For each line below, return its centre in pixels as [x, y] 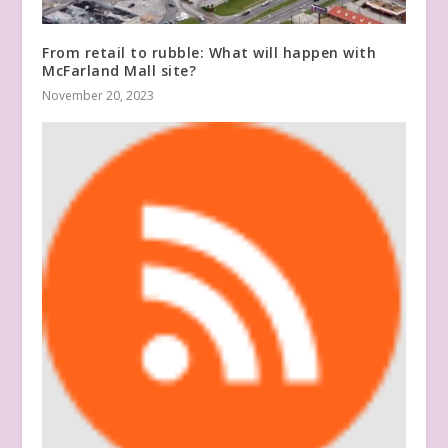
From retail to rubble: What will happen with [209, 53]
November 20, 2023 [98, 96]
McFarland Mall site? [119, 71]
